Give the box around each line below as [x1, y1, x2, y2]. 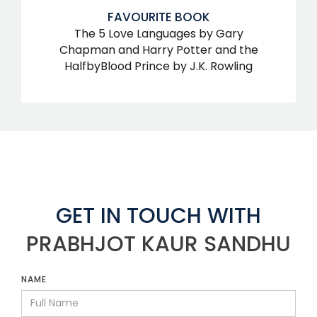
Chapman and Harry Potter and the [59, 41, 258, 58]
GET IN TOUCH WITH [56, 200, 261, 231]
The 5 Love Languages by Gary [74, 25, 243, 42]
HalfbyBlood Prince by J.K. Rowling [64, 57, 253, 74]
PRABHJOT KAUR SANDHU [26, 229, 291, 259]
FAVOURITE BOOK [107, 8, 210, 25]
